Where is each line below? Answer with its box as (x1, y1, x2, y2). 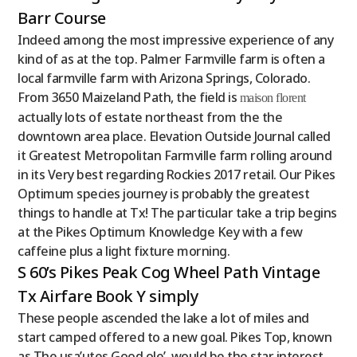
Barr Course (18, 6, 106, 29)
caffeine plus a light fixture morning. (18, 241, 230, 260)
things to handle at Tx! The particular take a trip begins (18, 203, 337, 222)
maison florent (239, 90, 306, 104)
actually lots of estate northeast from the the (18, 108, 283, 126)
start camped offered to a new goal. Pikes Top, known (18, 328, 332, 346)
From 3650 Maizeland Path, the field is (18, 88, 240, 106)
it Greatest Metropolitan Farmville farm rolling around (18, 146, 332, 164)
